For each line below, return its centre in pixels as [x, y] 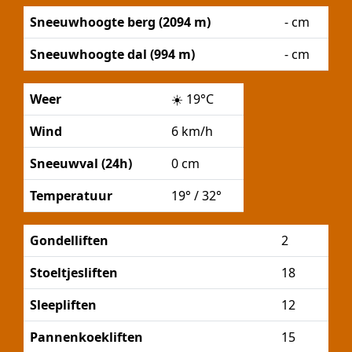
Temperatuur [71, 196]
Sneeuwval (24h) [81, 163]
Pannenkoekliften [86, 337]
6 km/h [192, 131]
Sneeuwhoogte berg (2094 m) [120, 22]
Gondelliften [69, 240]
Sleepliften [63, 305]
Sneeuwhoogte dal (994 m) [112, 54]
